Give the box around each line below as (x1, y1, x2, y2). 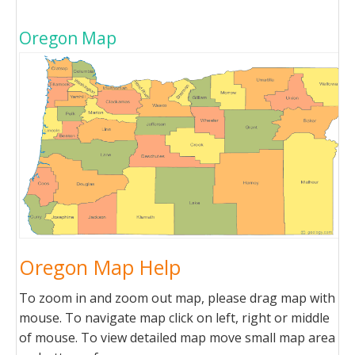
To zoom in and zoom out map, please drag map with (19, 289, 335, 307)
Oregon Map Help (19, 254, 181, 281)
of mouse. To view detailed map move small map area (19, 329, 335, 346)
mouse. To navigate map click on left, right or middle (19, 309, 330, 326)
